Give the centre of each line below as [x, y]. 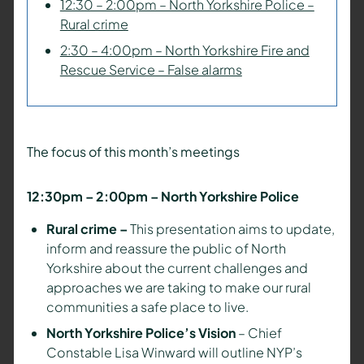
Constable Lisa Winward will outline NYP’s [174, 352]
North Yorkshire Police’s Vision [142, 332]
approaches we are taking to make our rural [178, 287]
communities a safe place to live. [147, 306]
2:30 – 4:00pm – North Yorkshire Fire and [184, 50]
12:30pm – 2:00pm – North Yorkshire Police [164, 196]
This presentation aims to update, [232, 228]
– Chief [260, 332]
